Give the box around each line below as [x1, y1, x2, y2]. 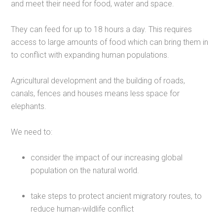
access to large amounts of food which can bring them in [11, 37, 209, 47]
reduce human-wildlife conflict [31, 204, 134, 214]
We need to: [11, 127, 53, 137]
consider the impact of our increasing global [31, 153, 183, 163]
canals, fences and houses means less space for [11, 89, 180, 99]
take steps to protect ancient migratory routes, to [31, 191, 202, 201]
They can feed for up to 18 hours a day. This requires [11, 25, 192, 35]
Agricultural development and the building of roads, [11, 76, 185, 86]
